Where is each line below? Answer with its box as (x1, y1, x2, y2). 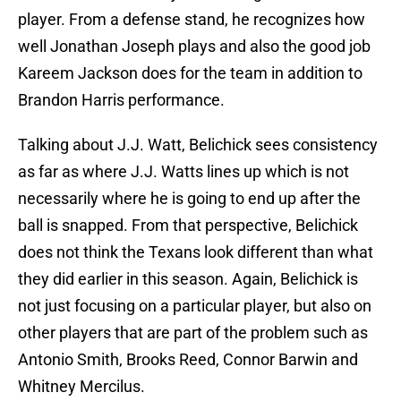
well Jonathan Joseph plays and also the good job (18, 37, 371, 56)
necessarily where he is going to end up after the (18, 189, 361, 209)
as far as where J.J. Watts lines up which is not (18, 162, 349, 182)
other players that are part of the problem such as (18, 323, 368, 343)
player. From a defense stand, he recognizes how (18, 10, 365, 30)
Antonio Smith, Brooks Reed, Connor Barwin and (18, 350, 358, 370)
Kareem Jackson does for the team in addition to (18, 64, 363, 83)
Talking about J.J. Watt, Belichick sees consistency (18, 135, 378, 155)
